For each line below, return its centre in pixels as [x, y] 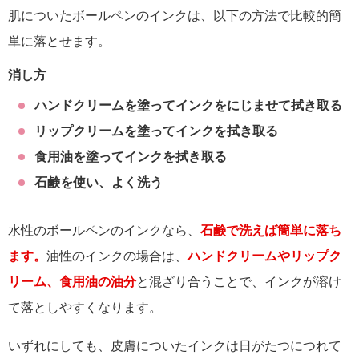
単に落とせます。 [59, 42]
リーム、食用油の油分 [72, 282]
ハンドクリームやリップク [264, 256]
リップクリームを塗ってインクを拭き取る [156, 131]
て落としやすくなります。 [85, 308]
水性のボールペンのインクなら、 [104, 231]
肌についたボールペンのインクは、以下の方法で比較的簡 [175, 16]
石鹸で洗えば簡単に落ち [271, 231]
